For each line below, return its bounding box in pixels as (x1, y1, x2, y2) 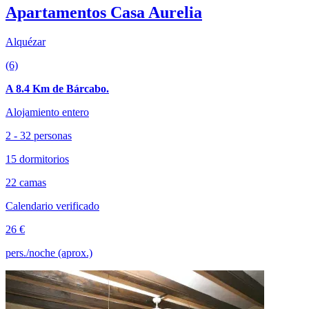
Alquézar (6, 35, 46, 48)
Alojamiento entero (6, 106, 89, 118)
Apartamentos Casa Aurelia (6, 3, 202, 21)
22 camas (6, 176, 46, 188)
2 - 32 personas (6, 129, 72, 141)
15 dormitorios (6, 152, 69, 165)
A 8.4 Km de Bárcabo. (6, 82, 109, 94)
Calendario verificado (6, 199, 99, 212)
